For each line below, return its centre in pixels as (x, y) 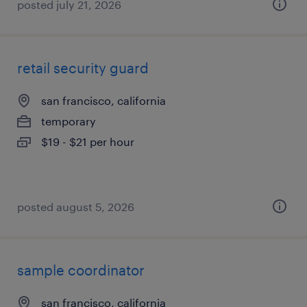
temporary (69, 121)
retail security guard (83, 68)
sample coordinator (81, 270)
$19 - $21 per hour (88, 142)
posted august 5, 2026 (76, 207)
